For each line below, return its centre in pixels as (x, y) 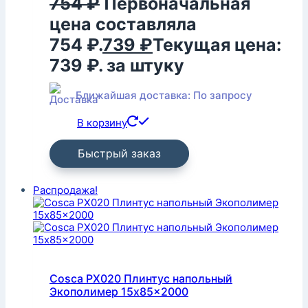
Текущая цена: (217, 45)
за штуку (145, 66)
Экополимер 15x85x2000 (119, 291)
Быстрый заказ (119, 154)
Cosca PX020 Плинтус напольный (141, 278)
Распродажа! (65, 190)
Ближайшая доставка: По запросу (164, 96)
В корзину (102, 123)
